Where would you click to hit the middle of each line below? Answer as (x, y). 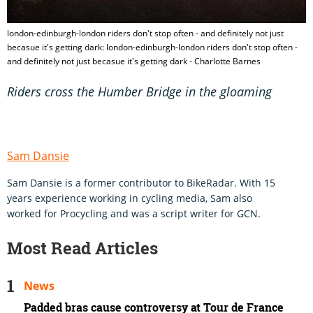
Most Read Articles (82, 248)
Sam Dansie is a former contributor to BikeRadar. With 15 (141, 183)
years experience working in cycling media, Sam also (130, 198)
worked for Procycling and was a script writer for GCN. (134, 214)
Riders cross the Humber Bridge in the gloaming (139, 92)
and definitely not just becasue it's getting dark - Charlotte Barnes (134, 61)
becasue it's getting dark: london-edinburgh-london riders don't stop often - (152, 48)
